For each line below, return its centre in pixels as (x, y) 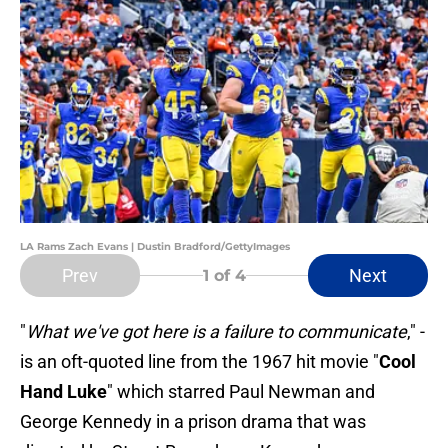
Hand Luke (63, 392)
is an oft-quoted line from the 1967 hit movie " (199, 362)
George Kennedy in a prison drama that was (193, 422)
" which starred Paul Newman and (241, 392)
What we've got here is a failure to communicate (216, 332)
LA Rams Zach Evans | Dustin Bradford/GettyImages (155, 247)
